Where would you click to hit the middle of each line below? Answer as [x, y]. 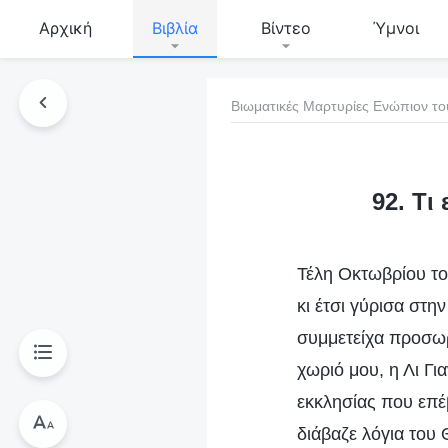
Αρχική [65, 28]
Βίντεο [285, 28]
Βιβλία [175, 28]
